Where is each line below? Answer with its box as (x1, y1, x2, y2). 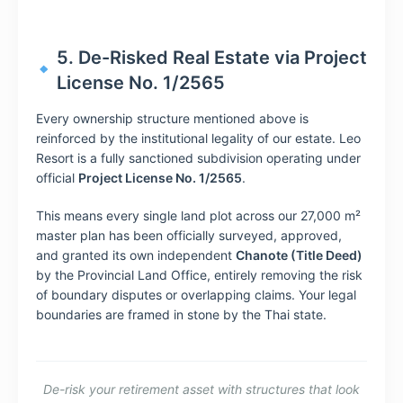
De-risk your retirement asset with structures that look (43, 381, 360, 398)
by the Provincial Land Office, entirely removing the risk (36, 267, 363, 283)
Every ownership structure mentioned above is (36, 111, 309, 127)
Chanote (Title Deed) (236, 247, 363, 264)
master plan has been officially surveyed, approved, (36, 228, 342, 244)
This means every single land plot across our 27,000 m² (36, 208, 361, 224)
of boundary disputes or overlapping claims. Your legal (36, 287, 356, 303)
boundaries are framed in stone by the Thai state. (36, 307, 327, 323)
